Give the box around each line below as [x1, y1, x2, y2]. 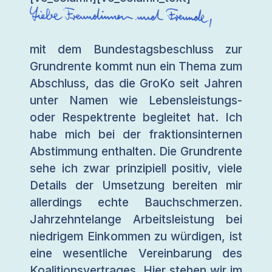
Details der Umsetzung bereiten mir [30, 178, 242, 193]
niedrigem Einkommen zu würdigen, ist [30, 229, 242, 244]
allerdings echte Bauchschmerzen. [30, 195, 242, 210]
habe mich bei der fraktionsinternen [30, 127, 242, 142]
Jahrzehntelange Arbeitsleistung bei [30, 212, 242, 227]
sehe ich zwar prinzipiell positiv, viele [30, 161, 242, 176]
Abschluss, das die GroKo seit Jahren [30, 76, 242, 91]
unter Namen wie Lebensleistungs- [30, 93, 242, 108]
